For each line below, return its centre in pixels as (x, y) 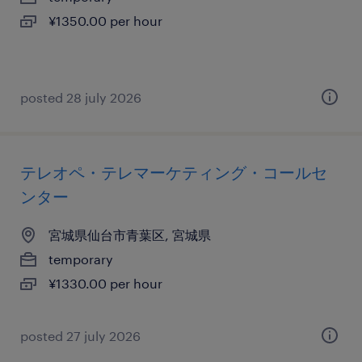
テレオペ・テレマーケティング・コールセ (174, 172)
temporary (81, 259)
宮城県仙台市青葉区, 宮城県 (130, 235)
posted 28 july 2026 (81, 97)
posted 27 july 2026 (80, 336)
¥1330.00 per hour (105, 283)
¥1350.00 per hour (105, 21)
